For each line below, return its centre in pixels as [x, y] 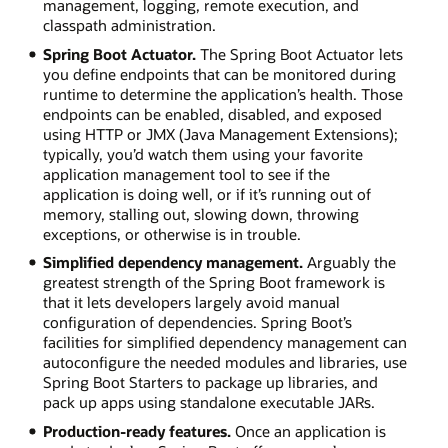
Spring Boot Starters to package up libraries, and [210, 382]
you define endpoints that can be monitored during [219, 73]
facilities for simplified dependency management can [224, 342]
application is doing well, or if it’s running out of [206, 193]
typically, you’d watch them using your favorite [202, 153]
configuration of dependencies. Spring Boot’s [197, 322]
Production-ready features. [136, 431]
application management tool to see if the [186, 173]
